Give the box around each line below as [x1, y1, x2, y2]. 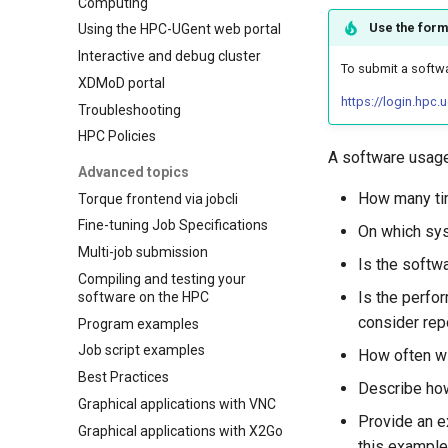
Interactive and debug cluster [78, 48, 261, 64]
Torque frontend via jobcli [78, 190, 238, 207]
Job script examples [78, 342, 205, 359]
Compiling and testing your [78, 270, 246, 287]
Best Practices [78, 369, 169, 385]
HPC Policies [78, 128, 156, 145]
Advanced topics [78, 163, 189, 180]
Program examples [78, 315, 199, 332]
